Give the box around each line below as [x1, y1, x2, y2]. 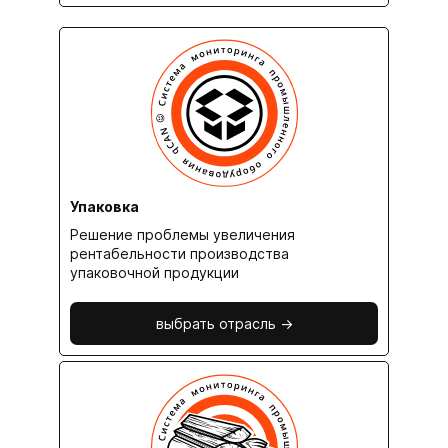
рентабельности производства [70, 245, 289, 263]
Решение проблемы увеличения [70, 226, 295, 244]
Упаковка [70, 198, 139, 216]
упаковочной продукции [70, 264, 239, 282]
